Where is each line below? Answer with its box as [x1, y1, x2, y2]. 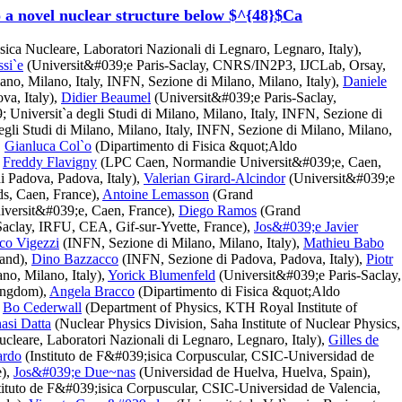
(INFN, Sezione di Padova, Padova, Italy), [118, 251, 366, 267]
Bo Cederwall [3, 300, 82, 315]
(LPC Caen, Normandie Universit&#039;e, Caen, [97, 154, 381, 170]
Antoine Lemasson [102, 187, 209, 202]
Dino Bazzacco [31, 251, 118, 267]
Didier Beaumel [61, 90, 151, 105]
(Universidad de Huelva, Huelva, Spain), [135, 364, 371, 380]
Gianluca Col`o [4, 138, 92, 153]
